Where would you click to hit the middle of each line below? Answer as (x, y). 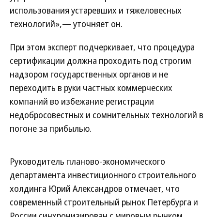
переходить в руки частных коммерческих (91, 88)
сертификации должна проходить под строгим (101, 61)
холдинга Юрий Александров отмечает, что (95, 188)
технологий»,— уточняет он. (66, 24)
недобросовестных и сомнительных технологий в (107, 115)
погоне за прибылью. (51, 128)
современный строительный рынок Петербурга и (104, 202)
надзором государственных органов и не (89, 74)
